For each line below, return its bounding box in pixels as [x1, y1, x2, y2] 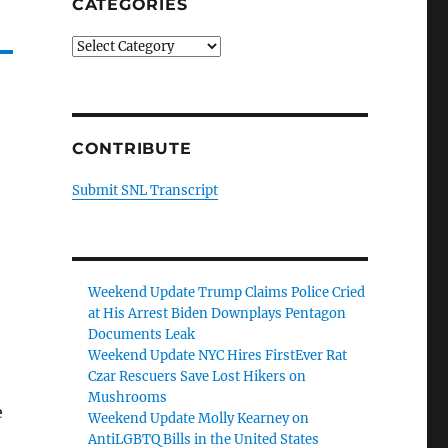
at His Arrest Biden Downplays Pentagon [88, 305, 347, 322]
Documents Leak [88, 326, 196, 343]
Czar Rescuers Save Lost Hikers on [88, 368, 307, 385]
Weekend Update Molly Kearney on [88, 410, 310, 427]
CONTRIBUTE [71, 139, 192, 158]
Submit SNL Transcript [71, 182, 218, 199]
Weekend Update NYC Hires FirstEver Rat [88, 347, 348, 364]
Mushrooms [88, 389, 168, 406]
